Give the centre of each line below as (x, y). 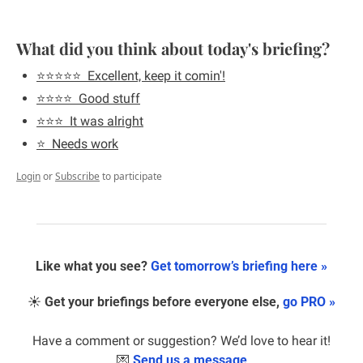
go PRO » (309, 302)
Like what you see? (93, 267)
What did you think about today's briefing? (173, 49)
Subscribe (77, 177)
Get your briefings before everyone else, (164, 302)
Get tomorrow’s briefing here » (239, 267)
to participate (132, 177)
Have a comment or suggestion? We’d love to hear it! (181, 341)
